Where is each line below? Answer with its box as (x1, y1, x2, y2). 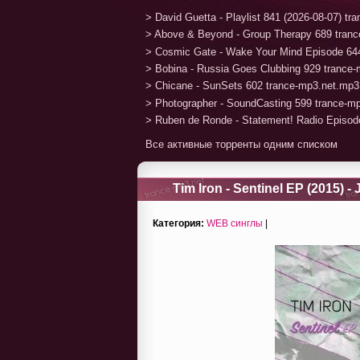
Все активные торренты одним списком (145, 137, 337, 150)
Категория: (153, 217, 204, 229)
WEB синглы (207, 217, 263, 229)
